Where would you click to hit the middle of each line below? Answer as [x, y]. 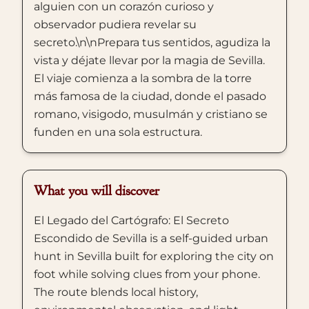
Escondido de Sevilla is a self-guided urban [151, 238]
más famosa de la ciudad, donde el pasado [150, 96]
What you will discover [97, 191]
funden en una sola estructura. [118, 132]
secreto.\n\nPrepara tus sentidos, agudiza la [152, 42]
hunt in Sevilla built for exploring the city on [154, 256]
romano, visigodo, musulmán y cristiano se [151, 114]
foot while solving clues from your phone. [147, 274]
